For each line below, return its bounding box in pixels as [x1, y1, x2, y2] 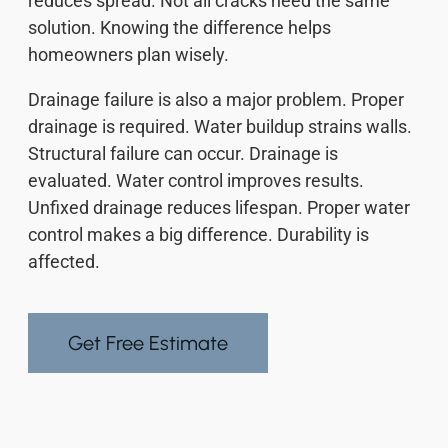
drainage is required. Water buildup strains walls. [28, 116, 412, 138]
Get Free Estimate [68, 331, 228, 356]
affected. [28, 251, 100, 273]
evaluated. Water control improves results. [28, 170, 364, 192]
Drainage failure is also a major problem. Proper [28, 89, 404, 111]
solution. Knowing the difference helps [28, 17, 331, 39]
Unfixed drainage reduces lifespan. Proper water [28, 197, 410, 219]
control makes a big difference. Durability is [28, 224, 369, 246]
